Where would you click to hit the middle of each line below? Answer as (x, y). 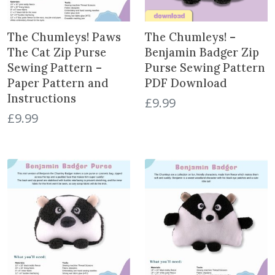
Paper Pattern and (58, 83)
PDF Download (186, 83)
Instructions (42, 99)
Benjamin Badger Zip (202, 52)
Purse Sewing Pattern (205, 68)
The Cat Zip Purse (57, 52)
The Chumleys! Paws (64, 37)
